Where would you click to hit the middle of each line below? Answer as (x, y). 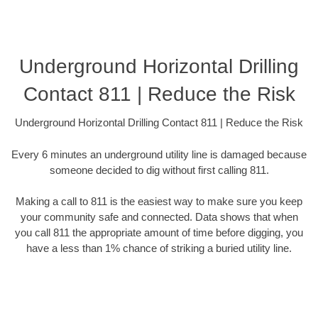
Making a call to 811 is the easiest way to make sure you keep (159, 202)
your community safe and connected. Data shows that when (159, 217)
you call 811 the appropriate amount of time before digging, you (159, 233)
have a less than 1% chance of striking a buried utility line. (159, 248)
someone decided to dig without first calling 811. (159, 170)
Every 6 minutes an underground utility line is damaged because (159, 154)
